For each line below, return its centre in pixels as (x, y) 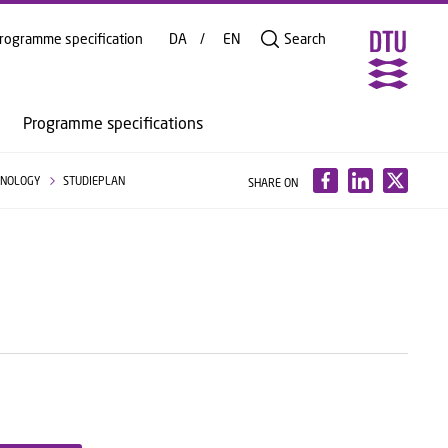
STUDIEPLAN (93, 180)
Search (305, 38)
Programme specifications (113, 122)
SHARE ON (272, 182)
